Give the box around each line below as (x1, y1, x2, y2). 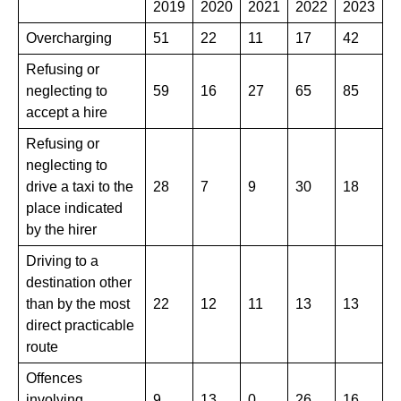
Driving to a (26, 252, 98, 269)
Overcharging (26, 30, 112, 46)
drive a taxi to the (26, 178, 133, 194)
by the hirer (26, 221, 97, 237)
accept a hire (26, 104, 107, 120)
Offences (26, 370, 82, 386)
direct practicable (26, 317, 134, 333)
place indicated (26, 200, 123, 216)
